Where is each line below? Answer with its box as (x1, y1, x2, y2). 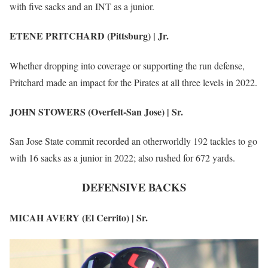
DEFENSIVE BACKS (82, 179, 186, 195)
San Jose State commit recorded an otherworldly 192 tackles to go (10, 135, 257, 148)
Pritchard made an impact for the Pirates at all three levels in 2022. (10, 75, 257, 89)
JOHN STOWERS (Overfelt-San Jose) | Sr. (10, 105, 183, 119)
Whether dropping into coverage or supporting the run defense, (10, 59, 245, 72)
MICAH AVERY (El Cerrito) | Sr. (10, 211, 148, 225)
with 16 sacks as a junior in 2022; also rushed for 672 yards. (10, 151, 235, 165)
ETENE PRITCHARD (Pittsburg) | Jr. (10, 29, 169, 43)
